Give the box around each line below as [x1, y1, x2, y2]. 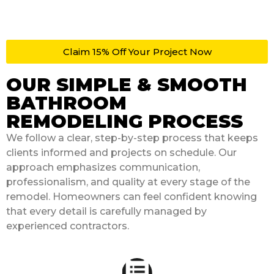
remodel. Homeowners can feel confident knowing [6, 190, 257, 202]
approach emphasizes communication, [6, 161, 200, 173]
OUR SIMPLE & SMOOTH [6, 73, 247, 96]
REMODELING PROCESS [6, 109, 243, 133]
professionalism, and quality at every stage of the [6, 176, 250, 188]
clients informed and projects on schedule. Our [6, 146, 237, 158]
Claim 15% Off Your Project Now [62, 45, 212, 57]
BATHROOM [6, 91, 127, 114]
